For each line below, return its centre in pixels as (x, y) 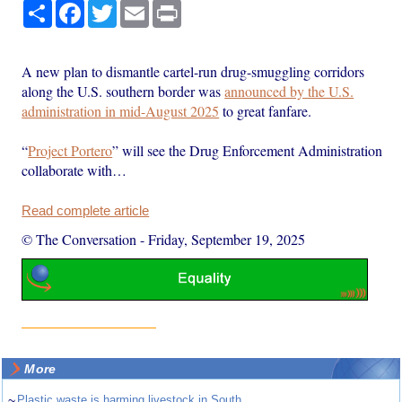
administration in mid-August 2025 (121, 110)
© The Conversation (79, 239)
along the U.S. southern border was (123, 91)
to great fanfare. (266, 110)
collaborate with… (74, 170)
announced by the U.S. (289, 91)
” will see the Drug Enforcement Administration (248, 150)
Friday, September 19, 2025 (227, 239)
